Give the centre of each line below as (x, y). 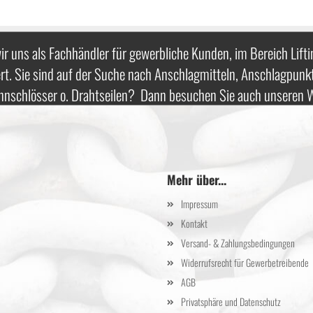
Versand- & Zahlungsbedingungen (238, 243)
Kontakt (194, 223)
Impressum (199, 204)
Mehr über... (197, 180)
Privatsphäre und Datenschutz (231, 301)
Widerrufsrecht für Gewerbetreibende (245, 262)
